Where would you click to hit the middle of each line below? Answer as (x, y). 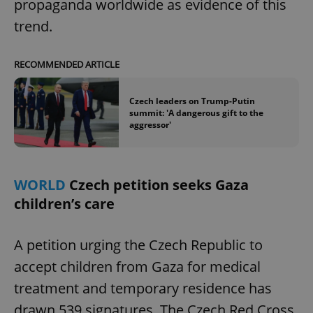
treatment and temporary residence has (143, 289)
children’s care (64, 204)
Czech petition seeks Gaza (159, 185)
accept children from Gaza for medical (137, 267)
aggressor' (150, 124)
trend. (33, 26)
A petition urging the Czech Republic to (138, 245)
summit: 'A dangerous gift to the (196, 112)
